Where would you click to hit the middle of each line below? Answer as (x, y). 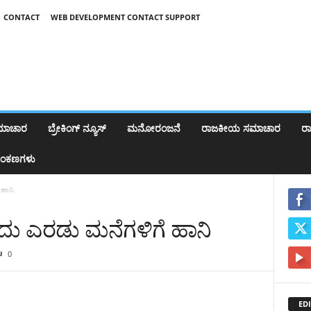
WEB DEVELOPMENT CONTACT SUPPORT (125, 17)
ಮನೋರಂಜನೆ (153, 128)
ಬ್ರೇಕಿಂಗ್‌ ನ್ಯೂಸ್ (77, 128)
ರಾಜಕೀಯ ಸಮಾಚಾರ (241, 128)
